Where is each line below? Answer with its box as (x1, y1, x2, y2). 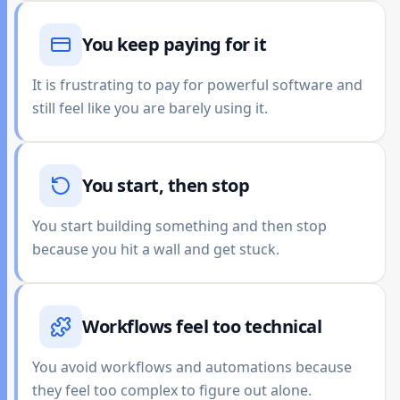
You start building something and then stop (32, 216, 327, 236)
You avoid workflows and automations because (32, 357, 352, 377)
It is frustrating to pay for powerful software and (32, 75, 362, 95)
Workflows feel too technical (82, 314, 321, 338)
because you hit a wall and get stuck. (32, 239, 279, 259)
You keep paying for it (82, 32, 266, 56)
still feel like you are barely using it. (32, 98, 268, 118)
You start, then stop (82, 173, 249, 197)
